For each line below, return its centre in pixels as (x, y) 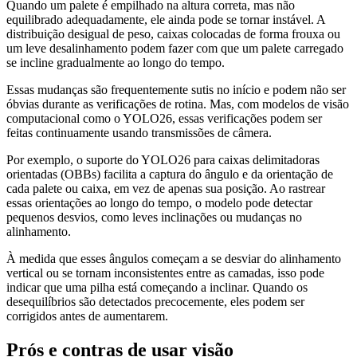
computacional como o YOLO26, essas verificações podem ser (164, 119)
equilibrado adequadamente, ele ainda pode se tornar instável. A (166, 20)
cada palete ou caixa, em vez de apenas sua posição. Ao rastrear (166, 189)
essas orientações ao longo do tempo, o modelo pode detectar (159, 203)
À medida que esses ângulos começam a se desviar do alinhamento (174, 259)
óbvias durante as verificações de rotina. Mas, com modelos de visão (178, 104)
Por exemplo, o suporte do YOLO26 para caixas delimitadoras (163, 160)
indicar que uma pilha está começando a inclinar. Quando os (157, 288)
